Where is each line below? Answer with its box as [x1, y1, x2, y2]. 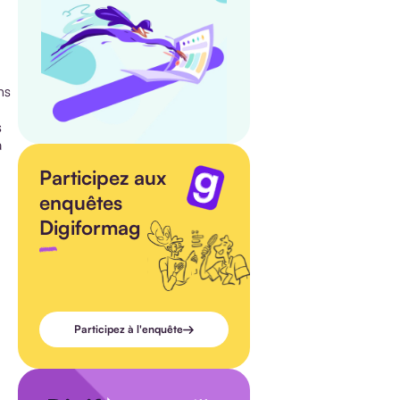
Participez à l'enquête [74, 322, 183, 337]
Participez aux [39, 164, 166, 189]
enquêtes [39, 189, 122, 214]
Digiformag [39, 214, 141, 239]
